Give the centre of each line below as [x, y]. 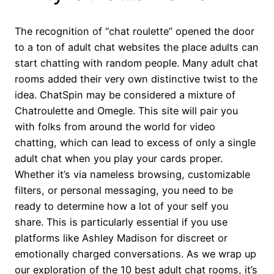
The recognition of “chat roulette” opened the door [135, 31]
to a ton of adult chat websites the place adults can [137, 47]
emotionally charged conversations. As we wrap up [135, 254]
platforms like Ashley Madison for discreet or [121, 238]
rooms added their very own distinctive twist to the [136, 79]
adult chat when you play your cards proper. [119, 158]
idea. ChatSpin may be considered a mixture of [125, 94]
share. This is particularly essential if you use [121, 222]
